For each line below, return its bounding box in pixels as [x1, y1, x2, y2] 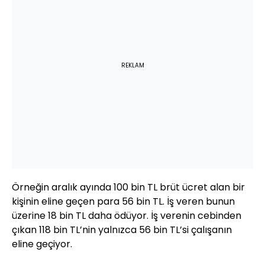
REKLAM [121, 61, 144, 70]
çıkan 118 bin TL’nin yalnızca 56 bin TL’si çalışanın [12, 223, 232, 237]
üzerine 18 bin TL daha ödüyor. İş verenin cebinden [12, 209, 241, 223]
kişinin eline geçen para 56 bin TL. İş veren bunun [12, 195, 235, 209]
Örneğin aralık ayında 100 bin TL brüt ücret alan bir [12, 180, 245, 195]
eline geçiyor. [12, 237, 72, 251]
